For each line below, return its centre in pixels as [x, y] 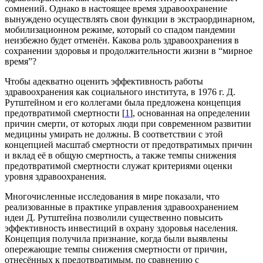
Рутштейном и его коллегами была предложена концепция [123, 103]
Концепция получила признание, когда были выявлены [116, 239]
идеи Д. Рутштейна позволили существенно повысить [114, 218]
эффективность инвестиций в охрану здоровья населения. [121, 228]
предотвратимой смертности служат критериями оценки [119, 166]
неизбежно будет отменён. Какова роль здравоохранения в [122, 41]
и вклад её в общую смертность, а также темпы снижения [120, 156]
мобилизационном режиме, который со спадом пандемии [120, 30]
